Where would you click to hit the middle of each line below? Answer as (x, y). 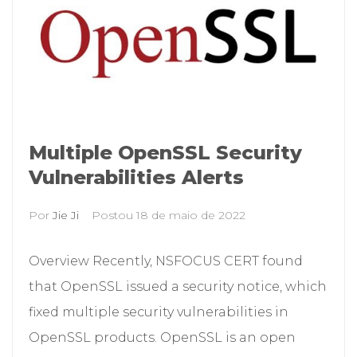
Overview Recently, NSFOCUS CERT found (166, 261)
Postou (114, 215)
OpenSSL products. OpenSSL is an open (162, 337)
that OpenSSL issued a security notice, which (178, 286)
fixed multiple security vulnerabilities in (159, 312)
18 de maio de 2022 (191, 215)
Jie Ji (66, 215)
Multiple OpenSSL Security (165, 152)
